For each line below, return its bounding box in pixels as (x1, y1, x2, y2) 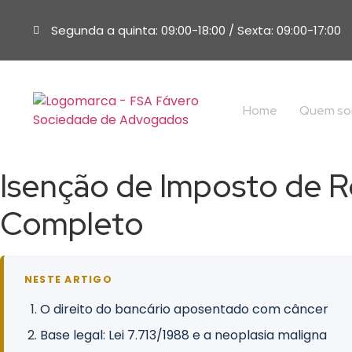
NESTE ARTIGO (24, 273, 112, 286)
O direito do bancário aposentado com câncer (40, 300, 328, 318)
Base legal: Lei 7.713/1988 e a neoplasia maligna (40, 326, 327, 344)
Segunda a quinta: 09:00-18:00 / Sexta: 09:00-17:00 (50, 21, 341, 38)
